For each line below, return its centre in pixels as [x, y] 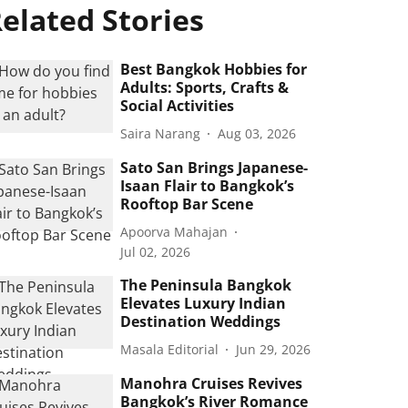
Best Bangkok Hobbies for [214, 69]
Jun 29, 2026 [274, 349]
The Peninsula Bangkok [206, 285]
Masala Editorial [170, 349]
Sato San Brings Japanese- [214, 168]
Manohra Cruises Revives [212, 383]
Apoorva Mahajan [174, 231]
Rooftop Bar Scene [187, 204]
